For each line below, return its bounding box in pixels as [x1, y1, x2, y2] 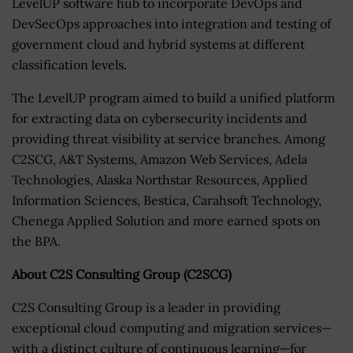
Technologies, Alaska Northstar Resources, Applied [12, 171, 308, 188]
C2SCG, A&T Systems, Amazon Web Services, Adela [12, 150, 307, 167]
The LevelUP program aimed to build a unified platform [12, 89, 335, 106]
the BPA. [12, 232, 61, 249]
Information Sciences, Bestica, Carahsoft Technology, [12, 191, 321, 208]
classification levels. [12, 56, 127, 72]
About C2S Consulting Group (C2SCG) [12, 266, 232, 282]
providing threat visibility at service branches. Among [12, 130, 325, 147]
